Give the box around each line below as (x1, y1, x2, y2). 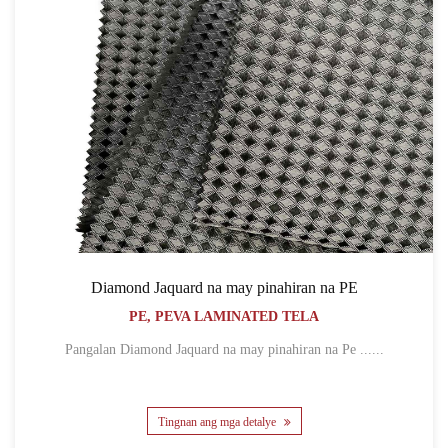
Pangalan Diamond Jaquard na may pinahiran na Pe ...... (359, 342, 384, 358)
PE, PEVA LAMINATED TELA (129, 309, 319, 325)
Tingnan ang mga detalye (157, 414, 279, 429)
